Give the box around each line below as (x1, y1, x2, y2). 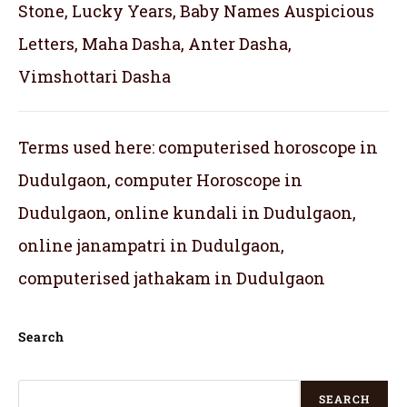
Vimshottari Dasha (18, 65, 171, 87)
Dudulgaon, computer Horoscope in (18, 168, 303, 191)
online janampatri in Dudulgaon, (18, 233, 284, 256)
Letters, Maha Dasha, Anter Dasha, (18, 32, 292, 55)
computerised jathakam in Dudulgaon (18, 266, 325, 289)
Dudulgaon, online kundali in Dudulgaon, (18, 201, 356, 223)
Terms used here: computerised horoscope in (18, 135, 378, 158)
